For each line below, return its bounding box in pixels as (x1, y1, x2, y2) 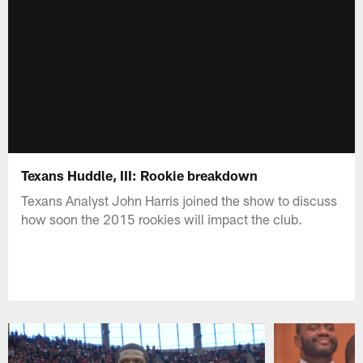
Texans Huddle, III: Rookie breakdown (21, 166, 258, 183)
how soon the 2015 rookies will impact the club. (21, 210, 303, 227)
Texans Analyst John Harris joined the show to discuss (21, 191, 338, 208)
